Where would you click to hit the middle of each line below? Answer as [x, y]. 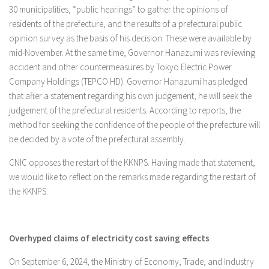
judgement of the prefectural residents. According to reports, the [125, 110]
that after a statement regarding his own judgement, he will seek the [130, 96]
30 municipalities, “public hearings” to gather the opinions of [119, 9]
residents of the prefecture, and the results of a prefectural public [125, 24]
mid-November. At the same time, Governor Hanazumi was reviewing [132, 53]
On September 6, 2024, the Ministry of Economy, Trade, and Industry [131, 261]
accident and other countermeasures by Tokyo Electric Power [120, 67]
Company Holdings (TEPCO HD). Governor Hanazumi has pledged [128, 81]
